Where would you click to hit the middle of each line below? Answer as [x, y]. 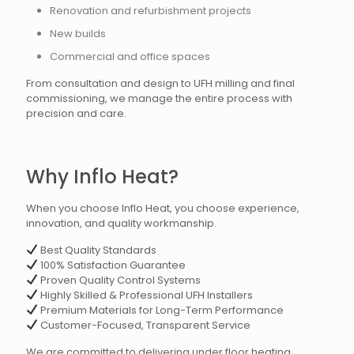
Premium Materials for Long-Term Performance [160, 311]
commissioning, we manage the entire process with [159, 99]
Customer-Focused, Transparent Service [144, 326]
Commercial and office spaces [130, 57]
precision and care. [76, 114]
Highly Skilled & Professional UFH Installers [145, 296]
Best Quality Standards [97, 250]
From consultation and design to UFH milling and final [160, 84]
